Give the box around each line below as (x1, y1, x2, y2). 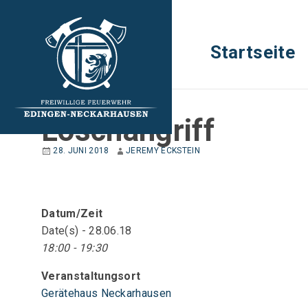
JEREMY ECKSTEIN (126, 146, 200, 156)
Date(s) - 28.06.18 (41, 224, 132, 238)
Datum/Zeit (41, 207, 103, 221)
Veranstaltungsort (41, 269, 141, 283)
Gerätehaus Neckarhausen (41, 287, 172, 300)
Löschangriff (41, 113, 214, 149)
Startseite (210, 42, 295, 63)
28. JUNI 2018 (53, 146, 109, 156)
